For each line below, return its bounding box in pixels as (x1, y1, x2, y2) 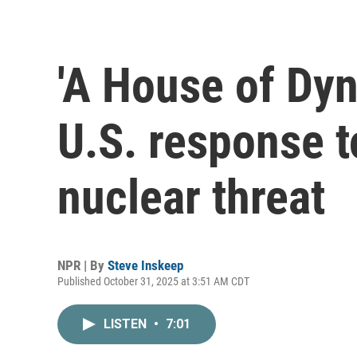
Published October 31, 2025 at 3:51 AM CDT (57, 274, 249, 288)
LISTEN (104, 316, 150, 331)
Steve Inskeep (108, 257, 183, 273)
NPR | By (57, 257, 108, 273)
